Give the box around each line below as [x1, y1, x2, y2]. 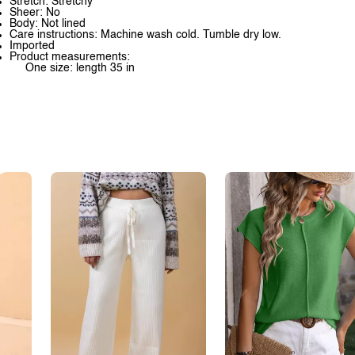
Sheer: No [10, 7, 60, 18]
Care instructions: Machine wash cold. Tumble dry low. [10, 29, 281, 40]
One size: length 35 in [25, 63, 135, 74]
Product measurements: [10, 52, 130, 63]
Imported [10, 40, 55, 52]
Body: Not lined [10, 18, 86, 29]
